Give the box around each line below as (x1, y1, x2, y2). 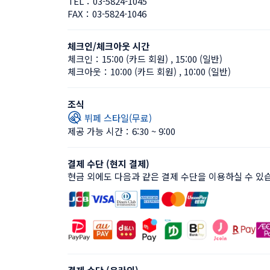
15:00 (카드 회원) (102, 52, 168, 65)
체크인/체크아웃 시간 (67, 40, 149, 52)
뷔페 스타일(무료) (84, 111, 152, 124)
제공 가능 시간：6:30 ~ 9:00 (67, 125, 175, 137)
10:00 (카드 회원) (110, 65, 177, 78)
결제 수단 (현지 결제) (67, 157, 149, 170)
